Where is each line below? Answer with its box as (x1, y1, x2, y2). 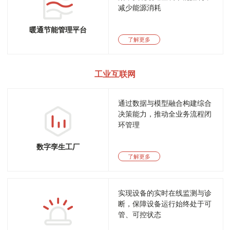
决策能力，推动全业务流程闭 (118, 110, 212, 118)
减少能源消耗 (118, 4, 162, 12)
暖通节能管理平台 (29, 26, 87, 34)
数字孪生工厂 (36, 142, 80, 151)
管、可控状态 (118, 211, 162, 219)
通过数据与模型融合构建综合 (118, 99, 212, 107)
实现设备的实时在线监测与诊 (118, 189, 212, 197)
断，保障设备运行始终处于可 (118, 200, 212, 208)
